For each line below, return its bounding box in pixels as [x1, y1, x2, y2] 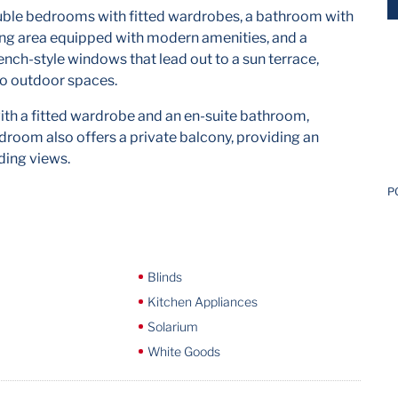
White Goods [147, 344, 220, 359]
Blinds [147, 269, 182, 284]
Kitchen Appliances [147, 294, 258, 309]
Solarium [147, 319, 198, 334]
